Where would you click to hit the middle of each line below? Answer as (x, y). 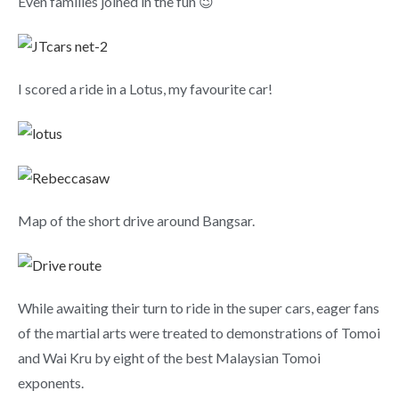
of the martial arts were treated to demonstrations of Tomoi (199, 332)
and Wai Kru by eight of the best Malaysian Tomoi (169, 357)
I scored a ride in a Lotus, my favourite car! (145, 88)
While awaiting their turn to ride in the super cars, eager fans (199, 307)
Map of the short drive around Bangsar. (136, 220)
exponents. (51, 382)
